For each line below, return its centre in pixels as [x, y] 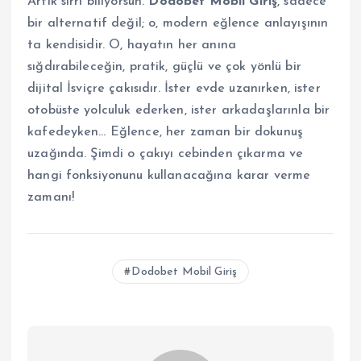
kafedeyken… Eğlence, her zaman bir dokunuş [165, 133]
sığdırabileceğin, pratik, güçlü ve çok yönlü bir [164, 67]
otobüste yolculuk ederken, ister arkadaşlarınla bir [179, 111]
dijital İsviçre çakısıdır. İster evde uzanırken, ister [174, 89]
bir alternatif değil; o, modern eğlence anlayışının [178, 24]
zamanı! [51, 198]
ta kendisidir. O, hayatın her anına [132, 46]
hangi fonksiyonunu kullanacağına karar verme [169, 176]
